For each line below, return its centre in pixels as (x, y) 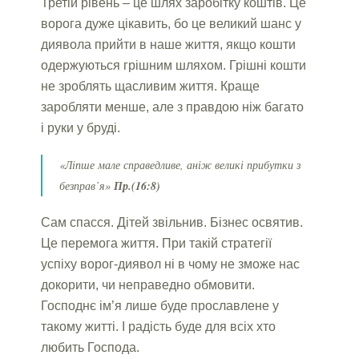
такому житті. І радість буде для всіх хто (159, 326)
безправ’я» (87, 185)
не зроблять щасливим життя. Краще (151, 86)
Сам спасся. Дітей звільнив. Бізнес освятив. (172, 222)
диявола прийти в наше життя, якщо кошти (169, 44)
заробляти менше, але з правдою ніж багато (173, 107)
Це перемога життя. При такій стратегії (157, 243)
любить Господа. (91, 347)
